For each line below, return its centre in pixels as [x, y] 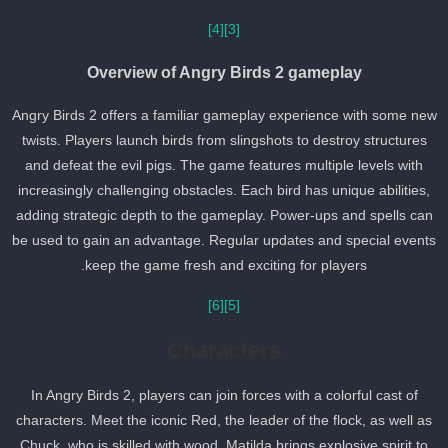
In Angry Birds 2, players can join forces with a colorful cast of [239, 395]
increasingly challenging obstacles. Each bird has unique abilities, [239, 190]
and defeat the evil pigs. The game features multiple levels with [239, 165]
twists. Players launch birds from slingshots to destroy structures [239, 140]
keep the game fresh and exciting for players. [241, 265]
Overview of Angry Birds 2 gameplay [239, 72]
